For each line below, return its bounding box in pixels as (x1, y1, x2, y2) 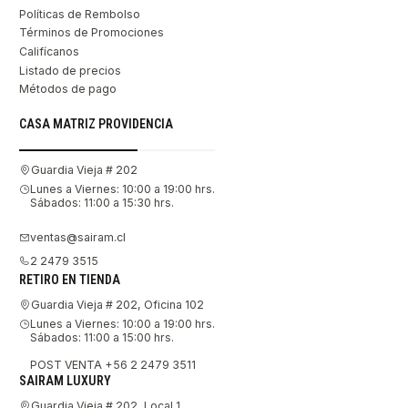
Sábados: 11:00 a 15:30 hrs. (30, 195, 174, 209)
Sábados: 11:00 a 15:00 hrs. (30, 330, 174, 344)
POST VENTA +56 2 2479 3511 (30, 357, 196, 372)
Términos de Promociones (19, 25, 164, 40)
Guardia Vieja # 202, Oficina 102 (31, 298, 204, 312)
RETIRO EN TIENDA (19, 272, 120, 288)
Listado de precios (19, 63, 121, 77)
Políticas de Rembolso (19, 6, 140, 21)
